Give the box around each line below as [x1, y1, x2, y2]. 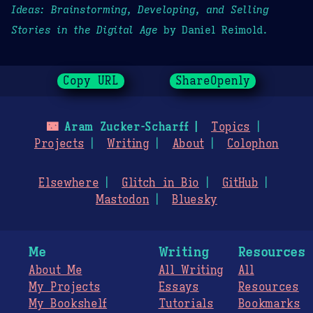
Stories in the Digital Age [11, 22, 158, 36]
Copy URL [63, 74, 119, 89]
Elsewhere [38, 176, 99, 191]
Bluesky [172, 193, 217, 208]
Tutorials [158, 297, 214, 312]
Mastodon [96, 193, 150, 208]
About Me [29, 263, 82, 278]
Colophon [226, 137, 279, 152]
